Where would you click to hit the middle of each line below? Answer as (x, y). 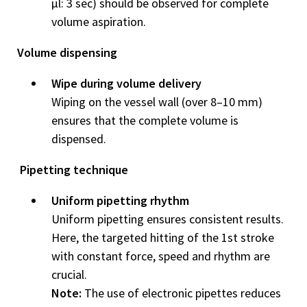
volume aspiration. (99, 22)
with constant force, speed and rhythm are (161, 256)
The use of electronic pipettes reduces (183, 293)
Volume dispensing (67, 52)
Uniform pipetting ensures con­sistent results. (168, 219)
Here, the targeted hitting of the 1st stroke (163, 237)
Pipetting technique (74, 170)
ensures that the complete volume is (145, 120)
